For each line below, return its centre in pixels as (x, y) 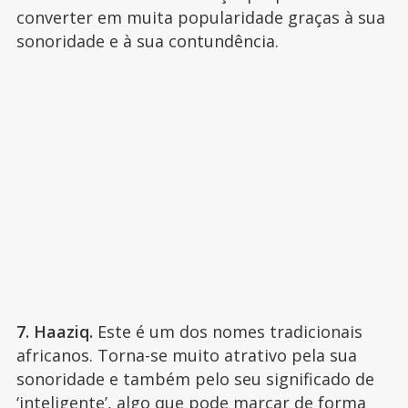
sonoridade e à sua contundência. (149, 41)
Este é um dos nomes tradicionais (227, 332)
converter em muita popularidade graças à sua (200, 18)
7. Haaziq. (54, 332)
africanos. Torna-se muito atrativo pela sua (186, 356)
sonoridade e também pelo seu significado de (195, 379)
